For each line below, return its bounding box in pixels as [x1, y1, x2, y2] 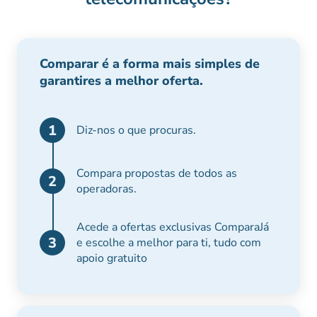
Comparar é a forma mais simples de [40, 55, 260, 72]
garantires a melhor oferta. [40, 72, 203, 89]
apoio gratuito [76, 250, 147, 266]
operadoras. [76, 181, 137, 197]
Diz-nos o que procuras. [76, 122, 196, 138]
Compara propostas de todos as [76, 166, 237, 181]
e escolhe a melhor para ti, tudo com [76, 235, 261, 250]
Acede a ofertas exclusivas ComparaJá [76, 219, 269, 235]
